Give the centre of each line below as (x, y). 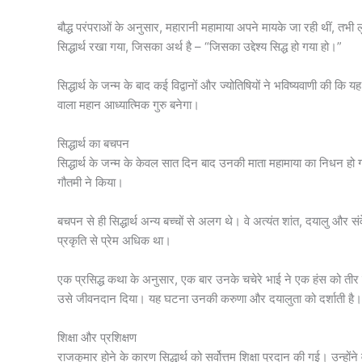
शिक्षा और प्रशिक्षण (97, 337)
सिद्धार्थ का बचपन (93, 143)
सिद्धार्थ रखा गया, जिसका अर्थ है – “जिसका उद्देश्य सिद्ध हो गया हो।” (199, 46)
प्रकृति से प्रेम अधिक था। (114, 240)
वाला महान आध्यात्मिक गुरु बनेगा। (128, 104)
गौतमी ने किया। (90, 182)
